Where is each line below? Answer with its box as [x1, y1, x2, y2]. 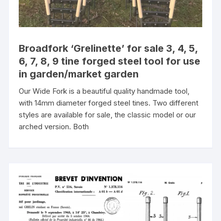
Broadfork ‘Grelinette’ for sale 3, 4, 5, [19, 42, 198, 54]
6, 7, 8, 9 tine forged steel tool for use [19, 55, 201, 67]
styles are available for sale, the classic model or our [19, 110, 196, 119]
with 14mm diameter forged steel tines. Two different [19, 98, 199, 108]
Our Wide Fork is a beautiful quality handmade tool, [19, 86, 190, 96]
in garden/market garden [19, 68, 139, 80]
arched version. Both [19, 121, 89, 131]
